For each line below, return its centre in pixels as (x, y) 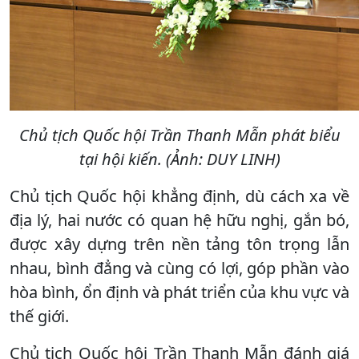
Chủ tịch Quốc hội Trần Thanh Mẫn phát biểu (179, 135)
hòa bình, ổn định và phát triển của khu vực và (179, 292)
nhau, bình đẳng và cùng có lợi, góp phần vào (179, 268)
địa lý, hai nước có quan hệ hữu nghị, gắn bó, (179, 220)
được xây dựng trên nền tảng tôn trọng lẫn (179, 244)
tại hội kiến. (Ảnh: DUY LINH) (179, 159)
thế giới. (39, 316)
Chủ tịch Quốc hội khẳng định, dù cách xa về (179, 196)
